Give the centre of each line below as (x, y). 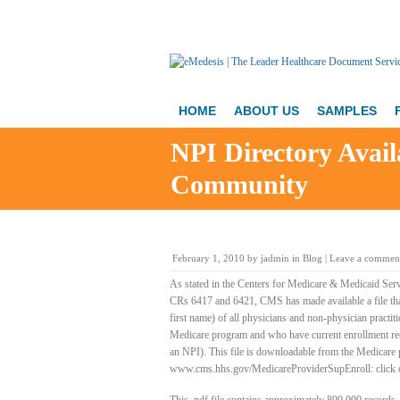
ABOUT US (267, 111)
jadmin (275, 258)
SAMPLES (347, 111)
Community (239, 184)
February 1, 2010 (208, 258)
